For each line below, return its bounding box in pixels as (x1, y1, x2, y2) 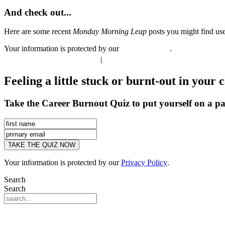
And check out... (4, 7, 71, 18)
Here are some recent (4, 27, 73, 36)
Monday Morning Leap (73, 27, 147, 36)
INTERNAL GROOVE (12, 55, 93, 64)
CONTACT (104, 55, 145, 64)
